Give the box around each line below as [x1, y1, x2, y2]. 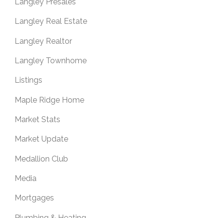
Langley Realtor [15, 36, 72, 46]
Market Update [15, 134, 68, 144]
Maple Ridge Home [15, 95, 84, 105]
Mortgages [15, 193, 54, 203]
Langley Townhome [15, 56, 87, 65]
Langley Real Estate [15, 17, 87, 26]
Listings [15, 75, 42, 85]
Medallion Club [15, 154, 68, 163]
